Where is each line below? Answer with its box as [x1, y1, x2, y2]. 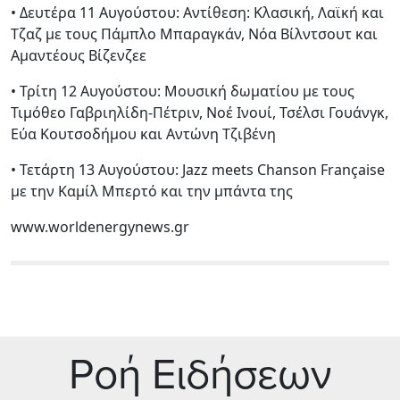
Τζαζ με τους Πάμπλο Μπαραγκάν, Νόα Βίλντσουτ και [11, 23, 378, 44]
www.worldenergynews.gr [11, 216, 189, 237]
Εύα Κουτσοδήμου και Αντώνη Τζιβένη [11, 123, 276, 144]
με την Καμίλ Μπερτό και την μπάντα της [11, 180, 293, 201]
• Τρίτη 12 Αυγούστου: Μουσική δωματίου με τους [11, 80, 354, 101]
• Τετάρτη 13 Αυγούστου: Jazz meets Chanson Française [11, 159, 385, 179]
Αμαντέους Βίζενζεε [11, 45, 146, 65]
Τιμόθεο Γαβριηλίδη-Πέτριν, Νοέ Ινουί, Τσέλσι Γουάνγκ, [11, 102, 388, 122]
